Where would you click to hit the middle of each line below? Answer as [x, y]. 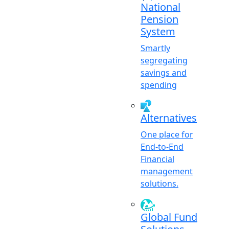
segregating [164, 60]
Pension [159, 19]
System [158, 31]
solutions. [159, 184]
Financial [157, 159]
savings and [164, 72]
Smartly [155, 48]
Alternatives [169, 118]
